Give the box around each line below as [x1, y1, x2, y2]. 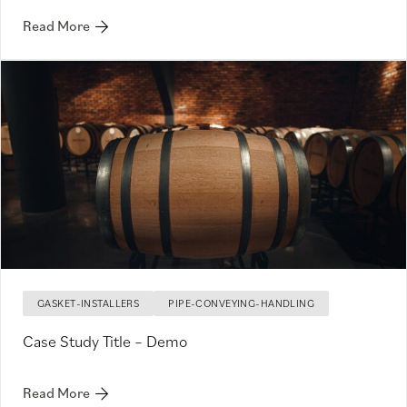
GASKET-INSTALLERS [37, 296, 140, 310]
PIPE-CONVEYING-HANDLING [168, 296, 315, 310]
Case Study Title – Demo [23, 331, 187, 352]
